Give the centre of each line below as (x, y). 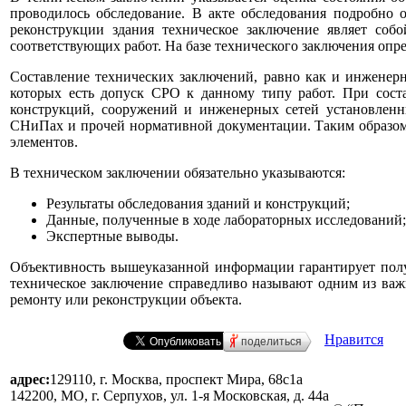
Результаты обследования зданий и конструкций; (198, 203)
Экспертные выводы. (112, 236)
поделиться (271, 341)
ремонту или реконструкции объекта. (126, 299)
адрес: (30, 379)
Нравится (354, 339)
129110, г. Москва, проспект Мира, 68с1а (176, 379)
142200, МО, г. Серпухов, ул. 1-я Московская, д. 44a (169, 396)
